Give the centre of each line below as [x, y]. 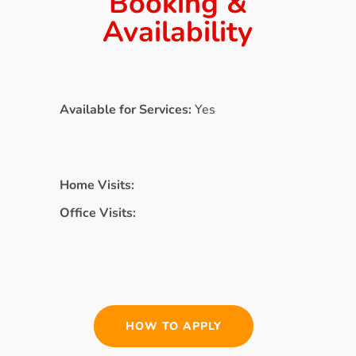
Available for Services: [127, 109]
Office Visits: [97, 213]
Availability [178, 32]
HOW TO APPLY [174, 326]
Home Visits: [97, 185]
